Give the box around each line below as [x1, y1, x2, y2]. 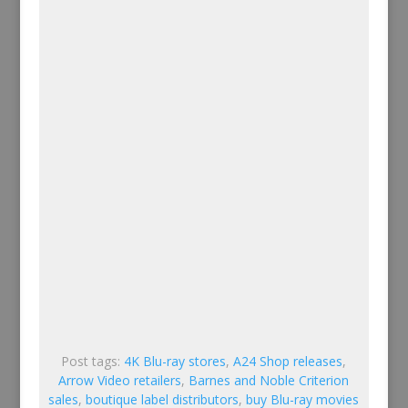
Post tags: [61, 352, 125, 370]
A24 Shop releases [233, 352, 343, 370]
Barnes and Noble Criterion [189, 372, 350, 389]
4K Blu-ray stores [124, 352, 227, 370]
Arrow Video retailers [58, 372, 182, 389]
